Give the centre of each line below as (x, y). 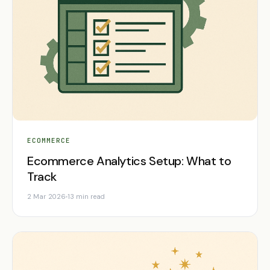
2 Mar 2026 (46, 196)
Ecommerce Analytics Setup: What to (129, 161)
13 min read (86, 196)
